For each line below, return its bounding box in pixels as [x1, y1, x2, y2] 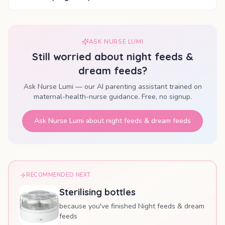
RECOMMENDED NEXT [26, 171, 91, 179]
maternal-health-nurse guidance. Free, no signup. [33, 92, 192, 102]
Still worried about [32, 50, 127, 63]
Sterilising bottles [59, 186, 136, 198]
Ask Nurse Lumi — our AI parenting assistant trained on [23, 82, 202, 92]
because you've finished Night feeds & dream [59, 201, 204, 211]
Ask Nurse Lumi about [34, 116, 106, 126]
